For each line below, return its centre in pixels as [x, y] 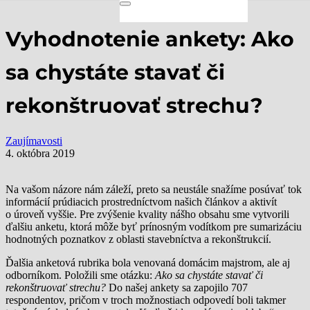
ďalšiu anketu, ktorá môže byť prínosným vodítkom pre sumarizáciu [154, 226]
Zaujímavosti [34, 140]
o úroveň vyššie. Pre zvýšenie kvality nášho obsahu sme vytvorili [147, 214]
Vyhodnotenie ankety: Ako [150, 39]
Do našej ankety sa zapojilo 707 [177, 287]
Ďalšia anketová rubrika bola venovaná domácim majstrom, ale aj [148, 262]
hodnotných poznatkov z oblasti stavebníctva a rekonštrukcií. [138, 239]
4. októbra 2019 [40, 153]
